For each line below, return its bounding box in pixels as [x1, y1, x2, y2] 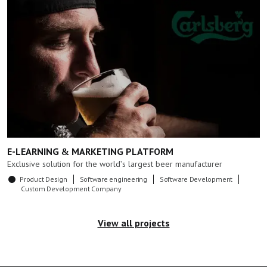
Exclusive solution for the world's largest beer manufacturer [7, 159, 222, 169]
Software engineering [79, 175, 147, 184]
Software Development [159, 175, 233, 184]
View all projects [97, 218, 170, 228]
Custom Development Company [21, 184, 122, 193]
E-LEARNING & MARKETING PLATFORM [7, 146, 173, 157]
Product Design [20, 175, 67, 184]
